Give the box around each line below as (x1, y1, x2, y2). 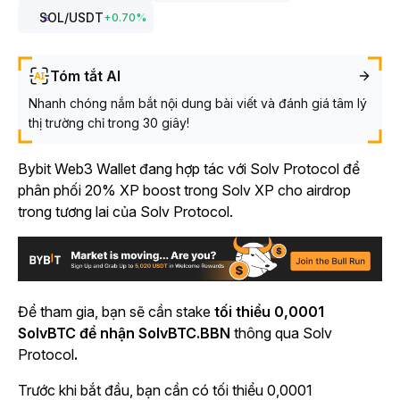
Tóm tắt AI (50, 67, 121, 85)
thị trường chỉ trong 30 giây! (29, 115, 189, 130)
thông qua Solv (230, 324, 332, 343)
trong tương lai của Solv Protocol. (18, 203, 237, 221)
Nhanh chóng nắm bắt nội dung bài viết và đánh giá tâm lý (29, 96, 367, 111)
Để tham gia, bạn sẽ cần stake (18, 303, 214, 321)
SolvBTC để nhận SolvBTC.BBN (18, 324, 230, 343)
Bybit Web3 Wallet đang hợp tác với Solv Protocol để (18, 160, 360, 178)
